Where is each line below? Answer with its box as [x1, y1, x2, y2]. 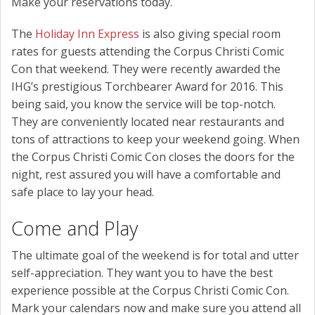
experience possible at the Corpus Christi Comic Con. [11, 283, 289, 299]
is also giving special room [139, 26, 281, 42]
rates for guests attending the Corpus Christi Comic [11, 44, 284, 60]
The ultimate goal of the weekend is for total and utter [11, 247, 299, 264]
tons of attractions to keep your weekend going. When [11, 131, 300, 148]
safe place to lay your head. [11, 184, 154, 200]
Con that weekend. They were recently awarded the [11, 61, 281, 77]
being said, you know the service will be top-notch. [11, 96, 276, 112]
